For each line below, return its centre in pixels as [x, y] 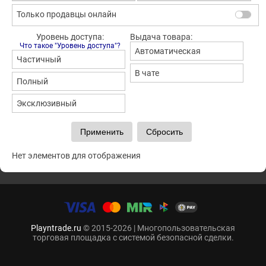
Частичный [39, 60]
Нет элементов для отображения [76, 156]
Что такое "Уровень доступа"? [70, 46]
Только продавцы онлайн [66, 15]
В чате [147, 73]
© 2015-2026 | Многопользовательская [158, 228]
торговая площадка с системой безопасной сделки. [133, 238]
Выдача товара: [161, 37]
